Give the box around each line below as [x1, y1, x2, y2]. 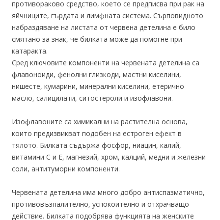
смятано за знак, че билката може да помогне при [12, 34, 182, 44]
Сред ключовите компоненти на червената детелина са [12, 58, 199, 67]
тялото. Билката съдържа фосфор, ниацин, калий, [12, 140, 181, 150]
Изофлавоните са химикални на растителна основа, [12, 117, 188, 126]
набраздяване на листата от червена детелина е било [12, 23, 195, 32]
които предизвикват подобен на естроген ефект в [12, 129, 182, 138]
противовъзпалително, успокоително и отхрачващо [12, 199, 189, 209]
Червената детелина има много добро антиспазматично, [12, 188, 205, 197]
